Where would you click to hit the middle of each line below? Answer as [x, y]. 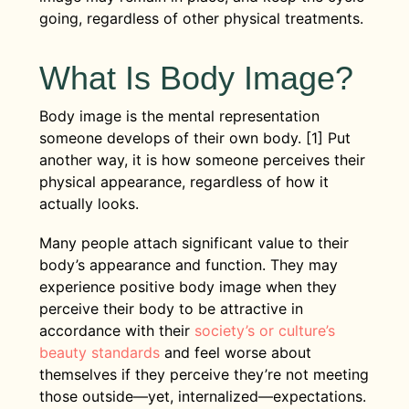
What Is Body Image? [196, 78]
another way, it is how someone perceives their [202, 159]
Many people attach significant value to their [194, 242]
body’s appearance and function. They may [188, 264]
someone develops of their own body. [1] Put [194, 137]
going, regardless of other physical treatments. [201, 18]
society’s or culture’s [264, 330]
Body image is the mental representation [179, 115]
